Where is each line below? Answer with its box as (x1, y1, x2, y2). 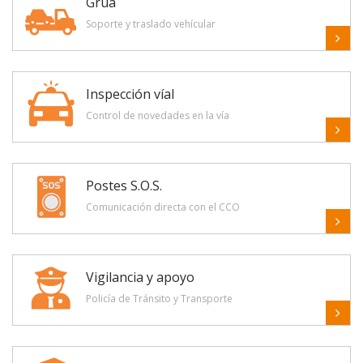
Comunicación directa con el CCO (86, 200, 240, 214)
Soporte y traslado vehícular (86, 17, 216, 31)
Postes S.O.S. (86, 177, 162, 194)
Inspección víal (86, 85, 174, 103)
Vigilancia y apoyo (86, 268, 194, 286)
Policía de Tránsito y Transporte (86, 292, 233, 305)
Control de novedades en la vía (86, 109, 229, 122)
